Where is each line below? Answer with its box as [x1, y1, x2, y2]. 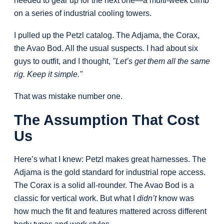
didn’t [137, 194, 156, 203]
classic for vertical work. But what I [14, 194, 137, 203]
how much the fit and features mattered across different [14, 207, 206, 216]
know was [156, 194, 194, 203]
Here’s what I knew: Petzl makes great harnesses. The [14, 155, 206, 164]
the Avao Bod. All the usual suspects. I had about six [14, 44, 198, 53]
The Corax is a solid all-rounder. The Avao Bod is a [14, 181, 194, 190]
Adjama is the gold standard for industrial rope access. [14, 168, 205, 177]
